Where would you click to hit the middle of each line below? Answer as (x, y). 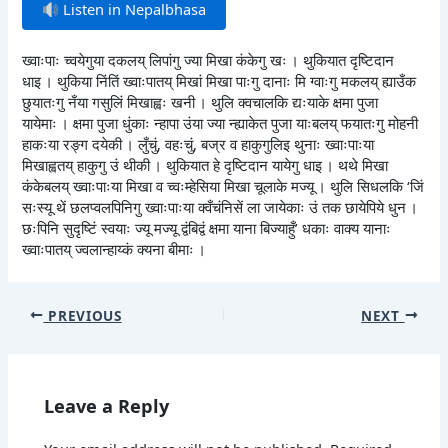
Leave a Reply (107, 405)
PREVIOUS (82, 315)
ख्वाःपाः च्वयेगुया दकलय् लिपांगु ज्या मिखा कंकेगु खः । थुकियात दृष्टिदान (208, 60)
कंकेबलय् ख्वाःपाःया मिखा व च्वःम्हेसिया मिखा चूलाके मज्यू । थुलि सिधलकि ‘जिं (223, 186)
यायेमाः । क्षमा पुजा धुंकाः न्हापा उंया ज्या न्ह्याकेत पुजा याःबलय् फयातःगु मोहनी (220, 123)
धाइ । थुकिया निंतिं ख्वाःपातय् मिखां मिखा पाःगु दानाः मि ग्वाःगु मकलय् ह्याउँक (219, 81)
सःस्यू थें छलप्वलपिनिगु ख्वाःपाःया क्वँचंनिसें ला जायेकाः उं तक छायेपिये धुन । (220, 207)
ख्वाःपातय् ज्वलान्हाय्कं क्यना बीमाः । (114, 249)
